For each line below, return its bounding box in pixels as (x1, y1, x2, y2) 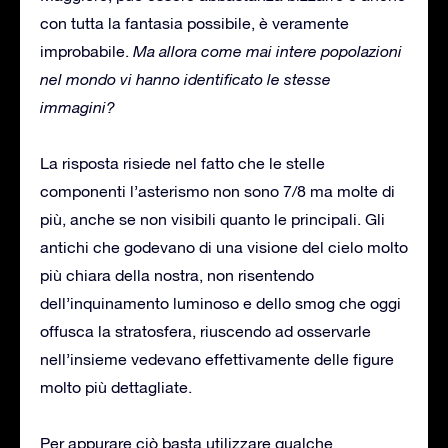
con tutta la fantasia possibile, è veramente (40, 13, 349, 32)
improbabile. (40, 41, 133, 60)
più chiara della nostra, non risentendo (40, 265, 314, 284)
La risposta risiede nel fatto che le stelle (40, 153, 325, 172)
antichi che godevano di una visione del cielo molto (40, 237, 408, 256)
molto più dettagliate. (40, 377, 192, 396)
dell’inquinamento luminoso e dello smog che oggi (40, 293, 401, 312)
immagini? (40, 97, 115, 116)
